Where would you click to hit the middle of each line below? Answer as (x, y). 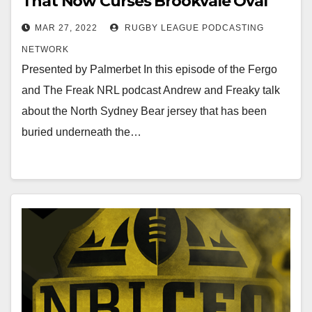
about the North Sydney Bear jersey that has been (144, 111)
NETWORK (45, 49)
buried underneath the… (81, 132)
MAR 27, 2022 (66, 28)
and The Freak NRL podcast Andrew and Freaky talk (151, 90)
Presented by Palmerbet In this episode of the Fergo (149, 69)
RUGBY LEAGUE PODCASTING (193, 28)
